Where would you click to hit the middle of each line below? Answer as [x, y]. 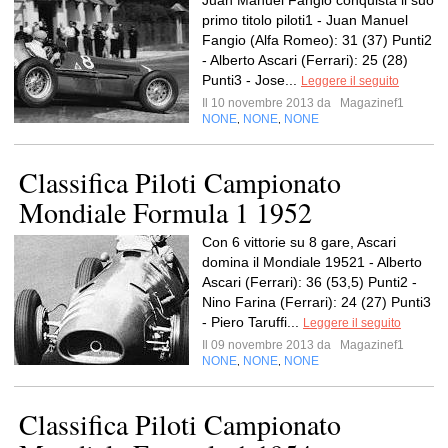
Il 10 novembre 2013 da [269, 103]
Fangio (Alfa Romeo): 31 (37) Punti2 [317, 40]
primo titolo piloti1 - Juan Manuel [305, 20]
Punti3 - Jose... [251, 80]
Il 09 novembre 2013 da [269, 345]
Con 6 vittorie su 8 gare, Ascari [299, 242]
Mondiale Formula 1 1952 [165, 212]
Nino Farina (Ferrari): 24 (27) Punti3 [316, 302]
